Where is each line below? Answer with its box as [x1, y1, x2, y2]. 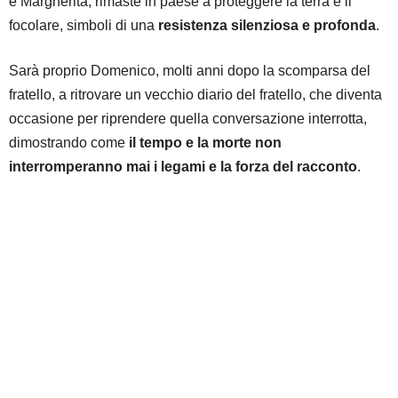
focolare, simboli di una [9, 17, 158, 33]
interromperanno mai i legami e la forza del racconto [9, 158, 357, 174]
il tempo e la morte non [129, 134, 282, 150]
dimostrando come [9, 134, 129, 150]
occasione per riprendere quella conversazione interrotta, [9, 110, 367, 126]
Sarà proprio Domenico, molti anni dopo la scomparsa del [9, 62, 370, 78]
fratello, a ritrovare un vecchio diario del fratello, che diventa [9, 86, 382, 102]
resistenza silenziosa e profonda [158, 17, 376, 33]
